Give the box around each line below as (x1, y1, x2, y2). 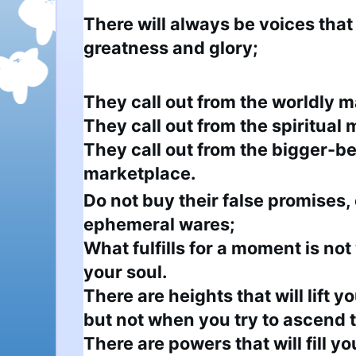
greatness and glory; (83, 37, 258, 58)
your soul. (83, 261, 167, 282)
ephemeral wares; (83, 213, 235, 234)
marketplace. (83, 162, 195, 184)
